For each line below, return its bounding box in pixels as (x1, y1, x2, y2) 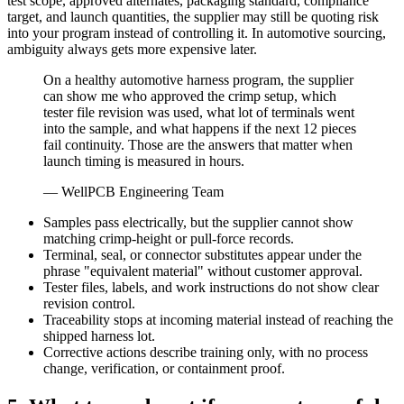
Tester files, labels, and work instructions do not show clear (43, 279, 379, 295)
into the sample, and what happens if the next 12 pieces (43, 120, 356, 136)
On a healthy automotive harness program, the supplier (43, 71, 353, 87)
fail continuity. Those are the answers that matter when (43, 136, 353, 152)
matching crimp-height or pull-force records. (43, 230, 294, 246)
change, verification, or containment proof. (43, 360, 285, 376)
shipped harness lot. (43, 327, 155, 344)
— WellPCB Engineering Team (43, 183, 224, 199)
